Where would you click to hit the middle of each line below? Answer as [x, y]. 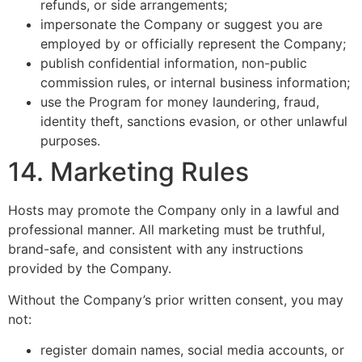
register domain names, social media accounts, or [192, 350]
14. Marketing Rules [128, 172]
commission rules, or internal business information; [195, 83]
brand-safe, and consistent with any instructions [156, 249]
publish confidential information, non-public [174, 63]
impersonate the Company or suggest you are [181, 25]
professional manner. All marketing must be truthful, [166, 230]
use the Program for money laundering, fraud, [180, 102]
